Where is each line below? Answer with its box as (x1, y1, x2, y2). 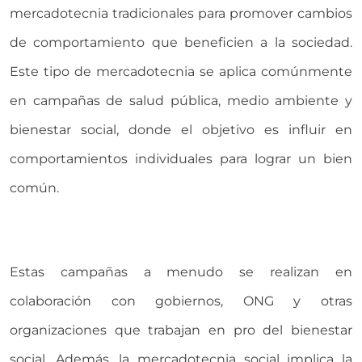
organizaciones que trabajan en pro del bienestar (10, 322, 352, 338)
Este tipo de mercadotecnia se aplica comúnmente (10, 63, 352, 79)
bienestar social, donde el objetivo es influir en (10, 121, 352, 137)
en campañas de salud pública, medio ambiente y (10, 92, 352, 108)
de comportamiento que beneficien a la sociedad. (10, 34, 352, 50)
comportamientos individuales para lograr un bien (10, 150, 352, 166)
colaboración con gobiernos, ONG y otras (10, 293, 352, 309)
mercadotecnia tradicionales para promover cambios (10, 5, 352, 21)
